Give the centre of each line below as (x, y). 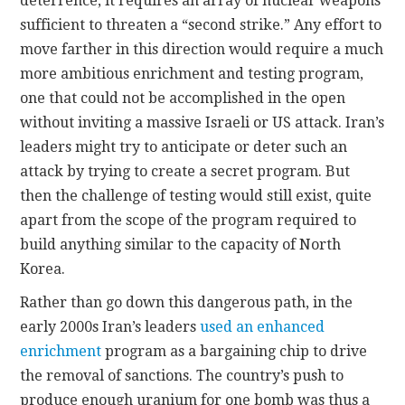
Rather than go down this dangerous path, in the (187, 303)
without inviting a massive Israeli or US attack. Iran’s (202, 123)
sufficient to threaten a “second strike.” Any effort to (201, 25)
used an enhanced (263, 327)
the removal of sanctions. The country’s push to (182, 376)
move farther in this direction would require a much (202, 50)
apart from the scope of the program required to (188, 221)
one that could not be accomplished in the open (183, 99)
